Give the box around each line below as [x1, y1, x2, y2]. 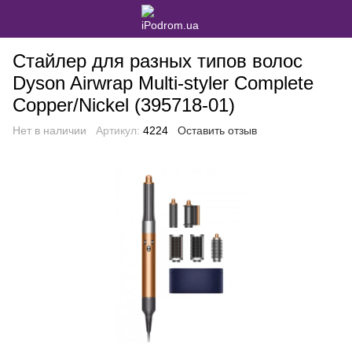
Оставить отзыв [178, 124, 257, 137]
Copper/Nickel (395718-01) [13, 94, 235, 115]
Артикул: [96, 124, 140, 137]
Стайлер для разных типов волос [13, 50, 302, 71]
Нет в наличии [13, 124, 86, 137]
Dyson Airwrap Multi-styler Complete [13, 72, 313, 93]
